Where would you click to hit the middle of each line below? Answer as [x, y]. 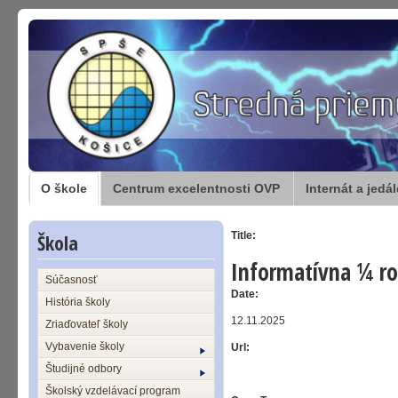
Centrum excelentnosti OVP [196, 188]
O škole [64, 188]
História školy [78, 302]
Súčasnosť [72, 280]
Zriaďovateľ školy [87, 324]
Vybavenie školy [85, 346]
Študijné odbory [84, 369]
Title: [243, 235]
